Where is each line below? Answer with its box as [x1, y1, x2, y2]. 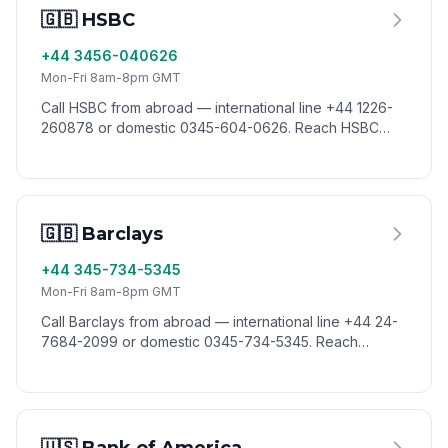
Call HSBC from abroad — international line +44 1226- [41, 99, 393, 116]
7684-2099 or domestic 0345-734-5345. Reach [41, 333, 358, 350]
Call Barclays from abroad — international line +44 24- [41, 313, 398, 330]
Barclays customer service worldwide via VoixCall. [41, 353, 371, 370]
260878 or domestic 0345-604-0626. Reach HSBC [41, 119, 379, 136]
